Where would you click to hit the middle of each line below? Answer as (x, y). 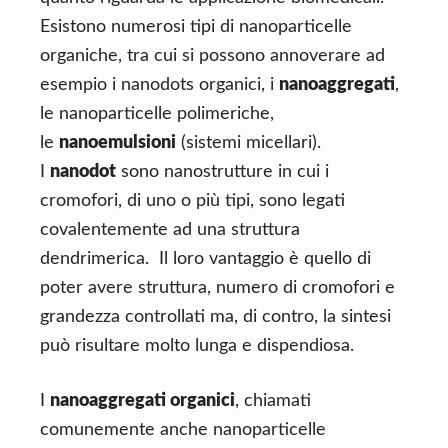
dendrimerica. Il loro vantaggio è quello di (205, 259)
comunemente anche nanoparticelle (183, 430)
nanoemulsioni (117, 143)
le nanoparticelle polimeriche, (157, 114)
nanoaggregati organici (142, 401)
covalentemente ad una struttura (170, 230)
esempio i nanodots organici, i (159, 85)
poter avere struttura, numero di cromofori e (217, 288)
